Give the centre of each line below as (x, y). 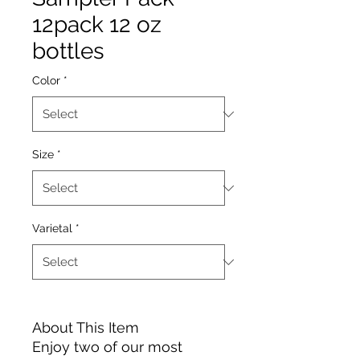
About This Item (86, 327)
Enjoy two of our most (107, 347)
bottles (68, 51)
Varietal (52, 228)
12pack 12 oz (97, 25)
